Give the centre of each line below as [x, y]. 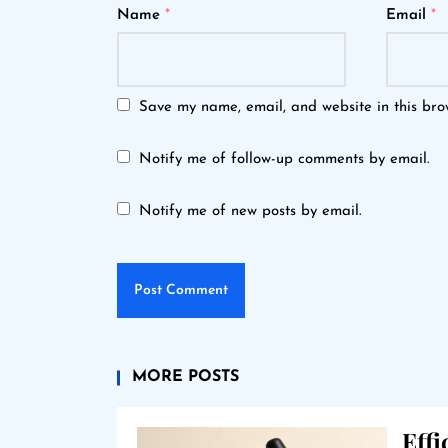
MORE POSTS [185, 377]
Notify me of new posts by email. [250, 211]
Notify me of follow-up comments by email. [284, 159]
